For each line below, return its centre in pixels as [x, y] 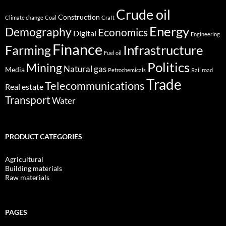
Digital [85, 33]
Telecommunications [95, 86]
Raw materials [27, 178]
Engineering [205, 34]
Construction [79, 17]
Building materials [34, 168]
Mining [44, 68]
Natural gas [85, 69]
